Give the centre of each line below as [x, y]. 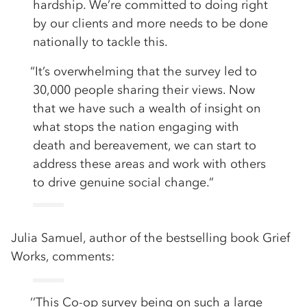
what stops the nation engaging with [136, 127]
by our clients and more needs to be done [150, 24]
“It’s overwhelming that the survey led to [144, 72]
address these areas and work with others [149, 164]
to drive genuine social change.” [123, 183]
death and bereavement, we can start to [145, 146]
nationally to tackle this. [100, 42]
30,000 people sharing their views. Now [144, 90]
